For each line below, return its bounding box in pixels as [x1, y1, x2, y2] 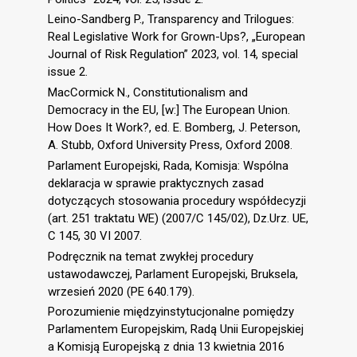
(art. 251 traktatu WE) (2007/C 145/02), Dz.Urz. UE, [48, 210, 308, 226]
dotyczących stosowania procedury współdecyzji [48, 193, 306, 208]
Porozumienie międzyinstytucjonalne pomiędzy [48, 304, 294, 320]
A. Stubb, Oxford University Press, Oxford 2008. [48, 138, 292, 153]
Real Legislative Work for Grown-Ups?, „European [48, 29, 305, 45]
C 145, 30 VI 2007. [48, 228, 142, 243]
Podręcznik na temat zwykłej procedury [48, 249, 253, 264]
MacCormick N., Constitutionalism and [48, 85, 248, 100]
